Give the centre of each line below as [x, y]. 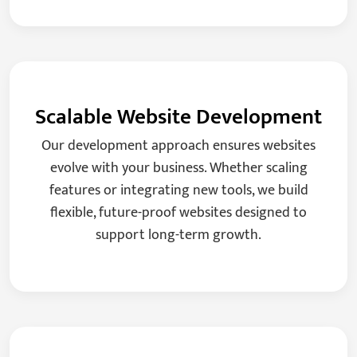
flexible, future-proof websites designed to [178, 213]
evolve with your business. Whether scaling [178, 169]
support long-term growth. [178, 235]
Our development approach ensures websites [178, 146]
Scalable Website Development [178, 117]
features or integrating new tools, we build [178, 191]
